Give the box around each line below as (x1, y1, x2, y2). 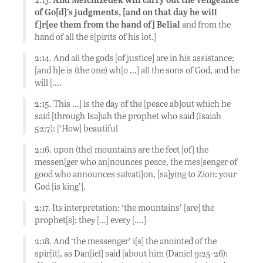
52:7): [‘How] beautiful (35, 122, 118, 134)
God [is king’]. (35, 180, 86, 193)
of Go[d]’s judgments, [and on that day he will (35, 6, 217, 18)
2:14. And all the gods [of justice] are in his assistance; (35, 52, 234, 64)
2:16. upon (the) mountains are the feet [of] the (35, 143, 208, 156)
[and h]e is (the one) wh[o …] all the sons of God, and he (35, 64, 240, 76)
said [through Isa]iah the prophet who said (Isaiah (35, 110, 221, 122)
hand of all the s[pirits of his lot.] (35, 31, 156, 43)
